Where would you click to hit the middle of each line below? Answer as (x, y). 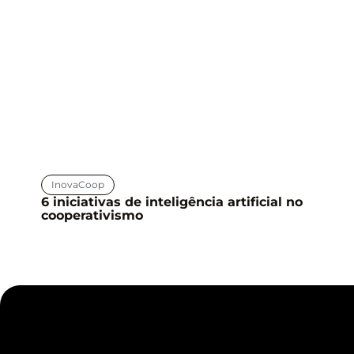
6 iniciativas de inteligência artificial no (172, 201)
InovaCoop (78, 184)
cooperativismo (92, 215)
